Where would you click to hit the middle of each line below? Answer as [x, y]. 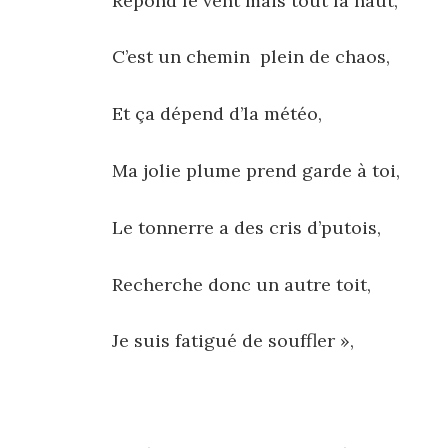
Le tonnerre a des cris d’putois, [246, 227]
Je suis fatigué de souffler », [233, 341]
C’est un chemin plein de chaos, [251, 57]
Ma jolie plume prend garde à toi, [256, 171]
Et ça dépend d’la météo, [217, 114]
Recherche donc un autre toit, [241, 284]
